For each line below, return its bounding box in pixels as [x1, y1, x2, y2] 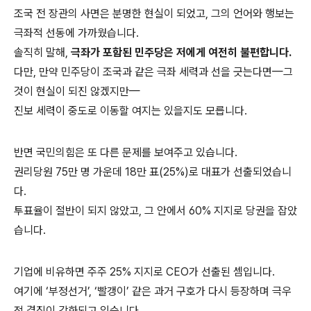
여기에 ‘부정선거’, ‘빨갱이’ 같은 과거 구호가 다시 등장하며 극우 [14, 285, 292, 299]
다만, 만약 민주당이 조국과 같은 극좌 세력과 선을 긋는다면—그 [14, 65, 293, 79]
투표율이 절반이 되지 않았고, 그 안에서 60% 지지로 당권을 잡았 [14, 204, 297, 218]
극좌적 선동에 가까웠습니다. [14, 26, 139, 40]
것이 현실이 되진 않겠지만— [14, 85, 140, 99]
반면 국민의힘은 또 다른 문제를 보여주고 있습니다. [14, 146, 237, 160]
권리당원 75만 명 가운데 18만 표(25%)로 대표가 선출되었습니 [14, 165, 292, 179]
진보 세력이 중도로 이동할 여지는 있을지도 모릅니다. [14, 104, 247, 118]
